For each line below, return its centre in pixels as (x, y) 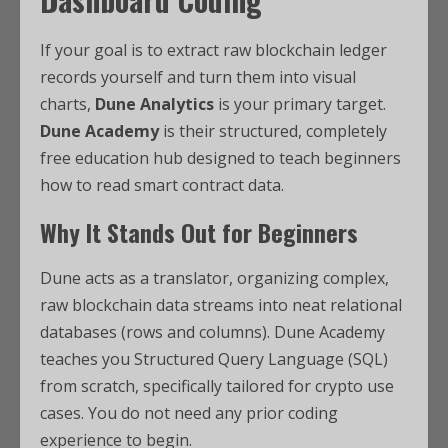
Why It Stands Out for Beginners (199, 232)
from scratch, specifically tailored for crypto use (217, 386)
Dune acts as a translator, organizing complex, (214, 278)
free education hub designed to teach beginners (220, 158)
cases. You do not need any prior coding (189, 413)
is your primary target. (300, 104)
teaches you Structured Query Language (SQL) (214, 359)
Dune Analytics (154, 104)
